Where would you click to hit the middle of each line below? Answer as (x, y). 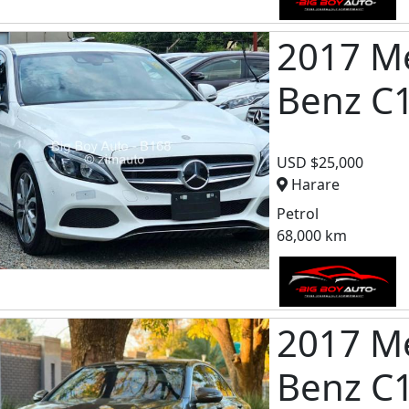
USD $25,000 (320, 162)
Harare (316, 184)
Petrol (298, 213)
